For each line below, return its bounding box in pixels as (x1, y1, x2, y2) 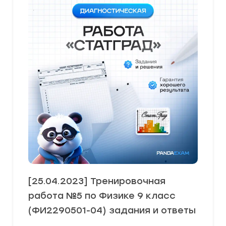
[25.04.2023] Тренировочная (28, 176, 165, 187)
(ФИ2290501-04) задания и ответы (28, 205, 196, 216)
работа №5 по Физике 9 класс (28, 190, 176, 201)
